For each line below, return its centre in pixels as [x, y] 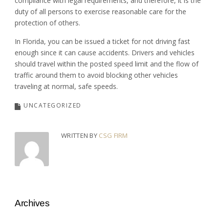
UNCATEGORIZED [53, 105]
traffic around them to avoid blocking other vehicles [96, 75]
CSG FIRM [113, 135]
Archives [32, 203]
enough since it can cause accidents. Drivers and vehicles [105, 52]
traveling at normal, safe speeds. [66, 86]
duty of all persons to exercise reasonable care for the [100, 11]
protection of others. [47, 22]
